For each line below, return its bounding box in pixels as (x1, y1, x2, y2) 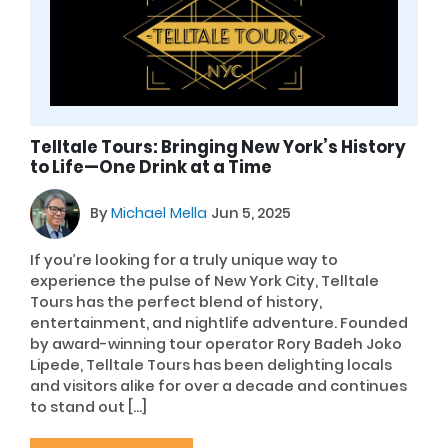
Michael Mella (111, 203, 211, 223)
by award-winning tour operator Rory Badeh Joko (30, 333, 402, 354)
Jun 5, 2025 (211, 203, 291, 223)
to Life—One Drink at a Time (30, 155, 272, 180)
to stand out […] (30, 396, 147, 417)
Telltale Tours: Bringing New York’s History (30, 135, 406, 160)
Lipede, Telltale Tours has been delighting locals (30, 354, 392, 375)
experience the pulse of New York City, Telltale (30, 270, 379, 291)
